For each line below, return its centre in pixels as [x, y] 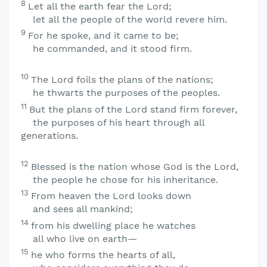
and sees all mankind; [83, 209]
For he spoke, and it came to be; [103, 35]
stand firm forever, [192, 109]
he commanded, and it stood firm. [112, 48]
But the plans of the [77, 109]
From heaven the [72, 196]
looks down [163, 196]
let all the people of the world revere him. [130, 19]
